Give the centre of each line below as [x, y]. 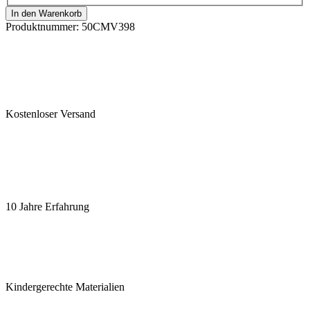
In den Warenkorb [46, 14]
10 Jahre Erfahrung [47, 207]
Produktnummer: [44, 27]
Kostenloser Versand [51, 114]
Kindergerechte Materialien [65, 287]
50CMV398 [108, 27]
